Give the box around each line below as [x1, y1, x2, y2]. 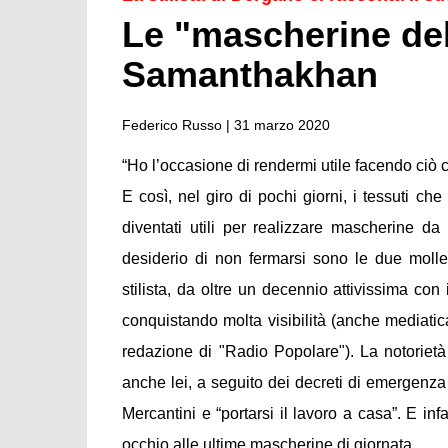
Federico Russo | [122, 116, 234, 133]
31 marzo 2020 [234, 116, 330, 133]
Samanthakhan [122, 53, 378, 95]
